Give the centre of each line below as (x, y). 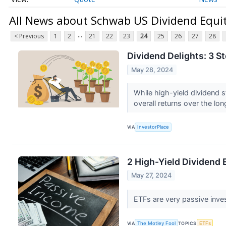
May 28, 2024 (152, 70)
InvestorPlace (153, 127)
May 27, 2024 (152, 176)
